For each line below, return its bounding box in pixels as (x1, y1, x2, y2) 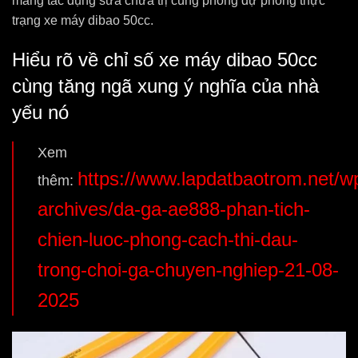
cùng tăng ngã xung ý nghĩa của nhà (12, 75, 319, 97)
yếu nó (12, 101, 69, 123)
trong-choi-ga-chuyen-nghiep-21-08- (38, 259, 339, 280)
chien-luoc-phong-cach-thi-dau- (38, 229, 298, 250)
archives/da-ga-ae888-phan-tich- (38, 198, 310, 220)
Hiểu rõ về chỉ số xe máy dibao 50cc (12, 49, 317, 70)
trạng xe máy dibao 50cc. (12, 14, 153, 27)
